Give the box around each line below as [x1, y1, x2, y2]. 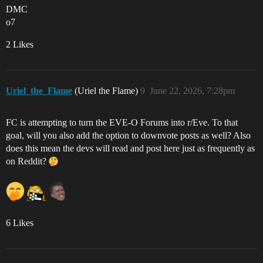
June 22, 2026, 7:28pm [150, 86, 235, 96]
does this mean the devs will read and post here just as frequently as [6, 143, 255, 154]
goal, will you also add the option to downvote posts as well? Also [6, 130, 251, 141]
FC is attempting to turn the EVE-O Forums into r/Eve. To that [6, 117, 238, 128]
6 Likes [6, 218, 33, 228]
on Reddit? [6, 156, 49, 167]
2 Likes [6, 39, 33, 50]
